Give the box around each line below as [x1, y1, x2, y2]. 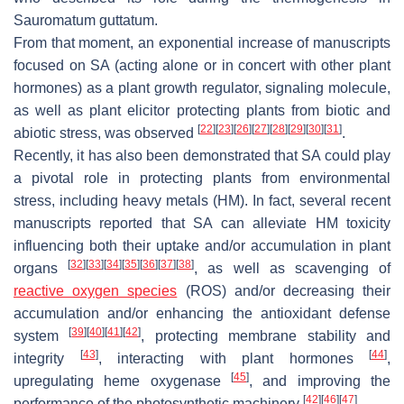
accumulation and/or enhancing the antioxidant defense [14, 306, 390, 322]
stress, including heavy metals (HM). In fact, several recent [14, 193, 390, 209]
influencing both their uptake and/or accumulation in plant [14, 238, 390, 254]
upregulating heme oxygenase [14, 373, 231, 390]
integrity [14, 351, 80, 367]
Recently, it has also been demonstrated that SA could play [14, 148, 390, 164]
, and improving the [249, 373, 390, 390]
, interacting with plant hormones [97, 351, 369, 367]
